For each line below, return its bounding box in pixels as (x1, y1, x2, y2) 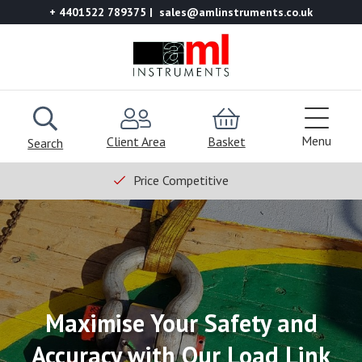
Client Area (106, 133, 166, 149)
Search (27, 134, 64, 151)
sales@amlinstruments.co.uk (159, 5, 313, 19)
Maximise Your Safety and (44, 306, 318, 339)
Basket (207, 133, 246, 149)
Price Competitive (133, 171, 229, 188)
